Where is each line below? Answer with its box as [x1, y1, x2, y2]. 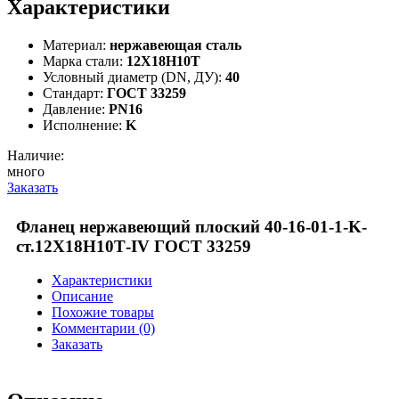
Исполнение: [43, 118, 122, 133]
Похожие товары [52, 305, 154, 321]
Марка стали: [43, 53, 123, 69]
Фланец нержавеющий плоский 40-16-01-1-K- [16, 216, 367, 236]
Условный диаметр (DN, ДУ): [43, 69, 222, 85]
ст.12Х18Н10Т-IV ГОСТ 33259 [16, 236, 251, 256]
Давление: [43, 102, 105, 117]
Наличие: [7, 148, 64, 163]
